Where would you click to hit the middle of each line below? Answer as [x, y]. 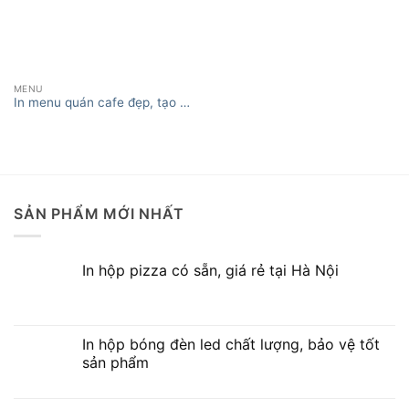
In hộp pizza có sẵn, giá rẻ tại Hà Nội [210, 271]
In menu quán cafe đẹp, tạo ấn [104, 102]
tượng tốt [40, 117]
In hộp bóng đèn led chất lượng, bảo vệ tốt [231, 345]
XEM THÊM [198, 115]
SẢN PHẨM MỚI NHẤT [99, 213]
